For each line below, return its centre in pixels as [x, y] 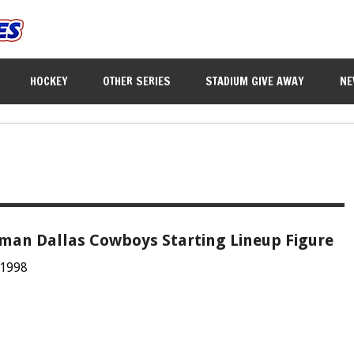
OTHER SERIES [137, 81]
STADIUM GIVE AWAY [255, 81]
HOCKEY [49, 81]
